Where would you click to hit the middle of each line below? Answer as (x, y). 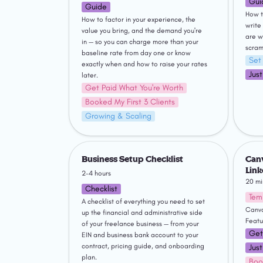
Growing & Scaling (118, 116)
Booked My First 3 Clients (130, 102)
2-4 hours (96, 173)
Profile (246, 159)
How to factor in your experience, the (138, 20)
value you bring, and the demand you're (141, 31)
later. (90, 75)
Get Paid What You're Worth (134, 88)
